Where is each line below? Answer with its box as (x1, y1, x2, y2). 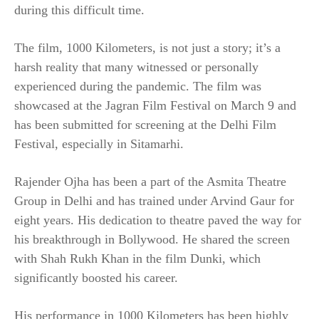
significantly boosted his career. (14, 271, 178, 286)
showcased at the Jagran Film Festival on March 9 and (14, 98, 296, 113)
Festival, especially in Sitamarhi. (14, 137, 184, 152)
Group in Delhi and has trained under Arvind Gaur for (14, 194, 294, 209)
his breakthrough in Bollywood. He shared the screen (14, 232, 290, 247)
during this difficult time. (14, 3, 145, 18)
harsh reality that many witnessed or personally (14, 60, 258, 75)
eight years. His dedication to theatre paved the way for (14, 213, 301, 228)
